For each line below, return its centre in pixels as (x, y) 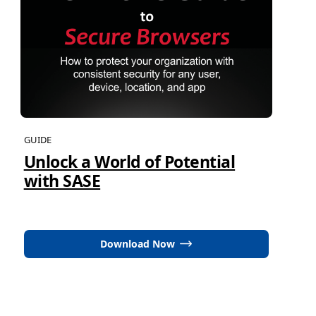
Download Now (138, 243)
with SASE (62, 180)
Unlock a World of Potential (129, 161)
